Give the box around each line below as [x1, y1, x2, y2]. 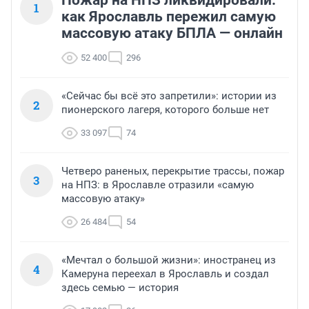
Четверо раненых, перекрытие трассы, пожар [61, 165, 284, 178]
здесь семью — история [61, 281, 179, 295]
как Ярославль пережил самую [61, 8, 276, 26]
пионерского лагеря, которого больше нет [61, 103, 269, 117]
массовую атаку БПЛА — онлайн [61, 25, 283, 42]
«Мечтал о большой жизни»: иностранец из [61, 254, 276, 267]
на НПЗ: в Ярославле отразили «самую [61, 179, 254, 192]
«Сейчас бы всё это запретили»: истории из [61, 90, 277, 103]
